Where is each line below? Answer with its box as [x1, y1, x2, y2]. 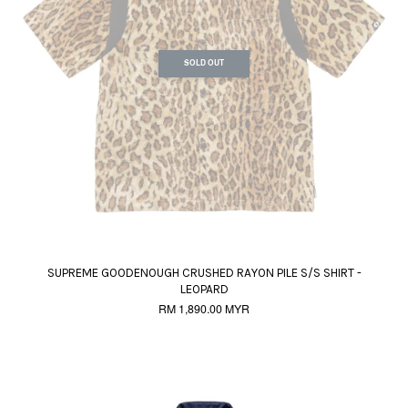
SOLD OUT [184, 57, 224, 68]
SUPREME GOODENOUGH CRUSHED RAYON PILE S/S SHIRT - [46, 266, 362, 280]
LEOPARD [179, 282, 229, 296]
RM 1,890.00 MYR [158, 301, 250, 316]
